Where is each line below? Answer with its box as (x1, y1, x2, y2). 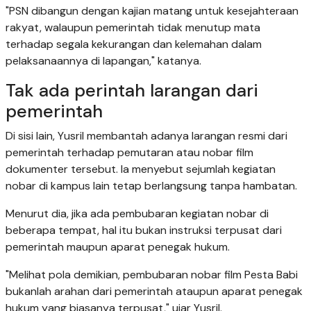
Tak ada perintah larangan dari (6, 78, 258, 102)
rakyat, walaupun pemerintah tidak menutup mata (6, 19, 260, 35)
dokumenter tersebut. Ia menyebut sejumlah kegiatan (6, 161, 276, 176)
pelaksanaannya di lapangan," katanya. (6, 53, 201, 68)
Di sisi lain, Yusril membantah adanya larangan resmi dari (6, 128, 287, 143)
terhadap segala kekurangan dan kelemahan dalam (6, 36, 262, 51)
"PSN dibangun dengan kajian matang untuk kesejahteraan (6, 3, 299, 18)
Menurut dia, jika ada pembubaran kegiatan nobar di (6, 205, 269, 221)
